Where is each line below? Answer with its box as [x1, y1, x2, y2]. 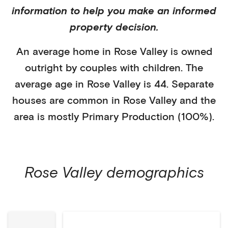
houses [12, 94, 46, 106]
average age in [14, 77, 87, 90]
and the [180, 94, 216, 106]
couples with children [80, 61, 181, 73]
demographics [102, 163, 204, 181]
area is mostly [14, 110, 82, 122]
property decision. [70, 20, 158, 33]
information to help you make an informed [12, 4, 216, 16]
